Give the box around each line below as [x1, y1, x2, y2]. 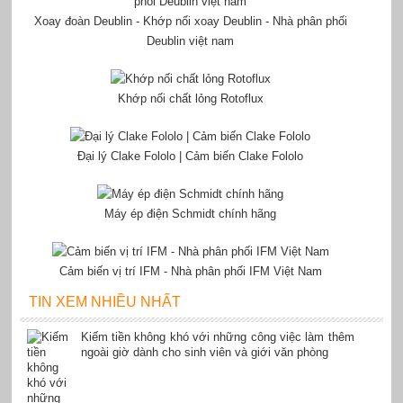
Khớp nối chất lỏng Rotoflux [117, 91, 264, 105]
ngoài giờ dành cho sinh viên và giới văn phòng [80, 345, 328, 359]
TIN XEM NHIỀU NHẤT [28, 293, 181, 309]
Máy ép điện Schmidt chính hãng [104, 206, 277, 220]
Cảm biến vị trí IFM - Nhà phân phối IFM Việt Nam [58, 264, 322, 278]
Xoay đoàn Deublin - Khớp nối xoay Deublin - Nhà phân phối [33, 13, 347, 28]
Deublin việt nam [147, 33, 235, 48]
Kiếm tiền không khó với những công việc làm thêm [80, 329, 354, 344]
